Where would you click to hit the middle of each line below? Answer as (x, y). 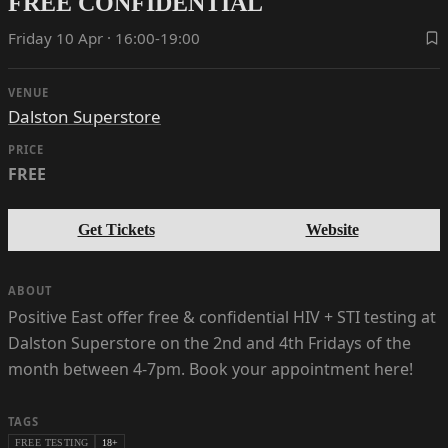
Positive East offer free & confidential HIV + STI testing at (222, 316)
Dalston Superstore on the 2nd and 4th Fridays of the (209, 342)
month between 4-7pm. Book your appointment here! (210, 368)
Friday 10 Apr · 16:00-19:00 (104, 37)
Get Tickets (116, 229)
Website (332, 229)
